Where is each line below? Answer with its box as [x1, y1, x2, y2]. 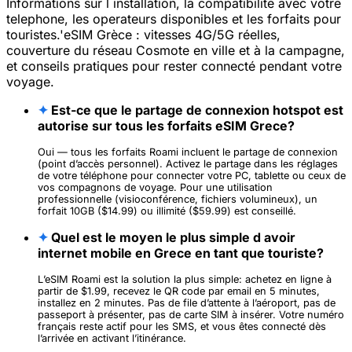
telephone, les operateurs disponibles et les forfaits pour [6, 11, 341, 27]
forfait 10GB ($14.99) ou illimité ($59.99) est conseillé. [38, 205, 296, 218]
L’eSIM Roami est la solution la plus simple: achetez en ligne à [38, 273, 332, 286]
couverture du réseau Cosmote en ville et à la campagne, [6, 42, 345, 59]
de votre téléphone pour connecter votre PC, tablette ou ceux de [38, 170, 346, 182]
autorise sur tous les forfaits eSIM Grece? [38, 118, 295, 134]
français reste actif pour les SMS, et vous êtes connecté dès [38, 321, 326, 333]
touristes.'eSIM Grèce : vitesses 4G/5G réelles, [6, 27, 280, 43]
